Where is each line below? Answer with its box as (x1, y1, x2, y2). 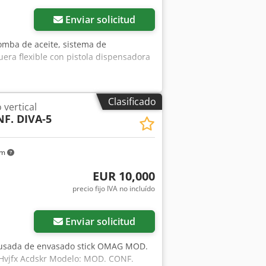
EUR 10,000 (92, 167, 155, 184)
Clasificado (108, 95, 156, 109)
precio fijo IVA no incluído (72, 183, 155, 194)
